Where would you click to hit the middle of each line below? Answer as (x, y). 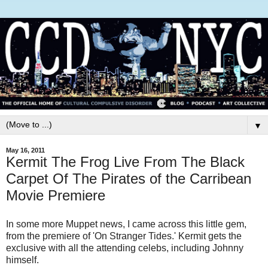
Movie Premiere (56, 196)
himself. (22, 260)
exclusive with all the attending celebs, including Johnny (125, 248)
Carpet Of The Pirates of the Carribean (129, 179)
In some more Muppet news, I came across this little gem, (126, 224)
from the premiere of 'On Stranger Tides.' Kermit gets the (124, 236)
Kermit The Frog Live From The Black (125, 162)
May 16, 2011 (25, 150)
